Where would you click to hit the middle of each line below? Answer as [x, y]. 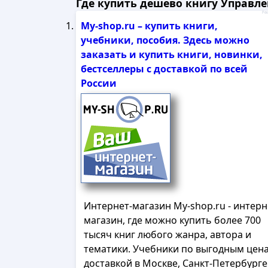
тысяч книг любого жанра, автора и [167, 234]
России [99, 83]
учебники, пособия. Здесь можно [165, 40]
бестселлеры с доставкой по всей [164, 69]
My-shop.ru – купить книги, [149, 26]
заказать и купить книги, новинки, [172, 54]
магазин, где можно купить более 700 [172, 220]
